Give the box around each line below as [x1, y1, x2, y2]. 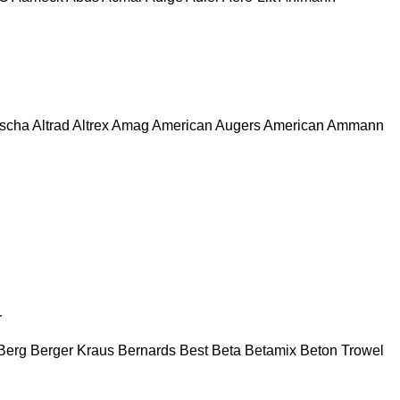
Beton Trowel [300, 342, 384, 358]
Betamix [245, 342, 296, 358]
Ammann [327, 117, 384, 133]
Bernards [118, 342, 176, 358]
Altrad [32, 117, 70, 133]
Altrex [72, 117, 109, 133]
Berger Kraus [30, 342, 114, 358]
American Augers [152, 117, 261, 133]
